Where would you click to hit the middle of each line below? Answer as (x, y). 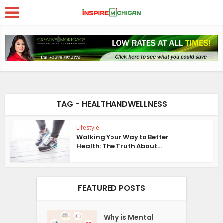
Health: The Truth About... (119, 146)
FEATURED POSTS (111, 188)
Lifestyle (88, 128)
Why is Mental (129, 217)
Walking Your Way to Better (123, 137)
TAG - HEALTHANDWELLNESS (111, 104)
